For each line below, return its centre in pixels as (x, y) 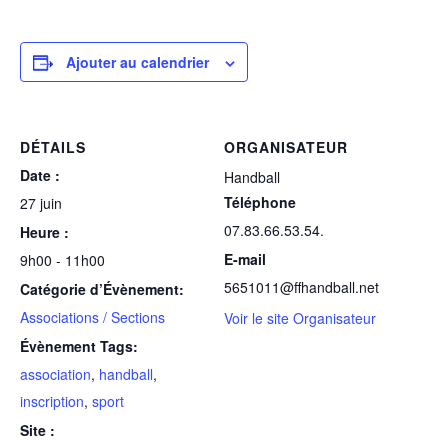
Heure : (44, 231)
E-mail (245, 258)
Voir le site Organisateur (300, 317)
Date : (40, 174)
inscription (52, 400)
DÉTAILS (53, 146)
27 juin (41, 202)
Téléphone (260, 201)
